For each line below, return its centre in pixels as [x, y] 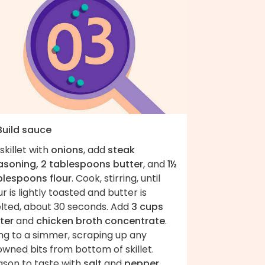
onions [67, 150]
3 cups [147, 206]
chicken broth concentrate [101, 221]
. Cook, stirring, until [116, 178]
